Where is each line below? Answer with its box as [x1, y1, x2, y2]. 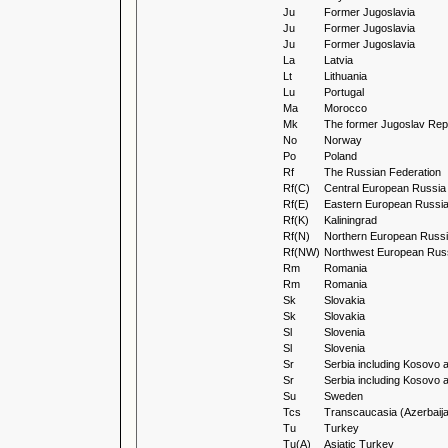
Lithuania [324, 70, 367, 82]
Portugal [324, 86, 364, 98]
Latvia [324, 54, 353, 66]
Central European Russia [324, 182, 446, 194]
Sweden [324, 390, 363, 402]
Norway [324, 134, 362, 146]
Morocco [324, 102, 367, 114]
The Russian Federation [324, 166, 441, 178]
